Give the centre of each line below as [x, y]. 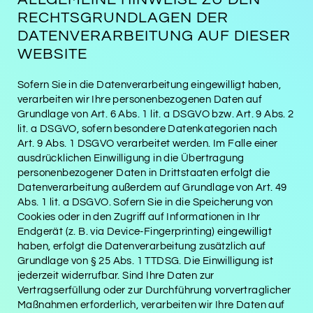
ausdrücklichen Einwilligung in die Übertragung [131, 158]
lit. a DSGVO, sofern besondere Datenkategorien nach [147, 129]
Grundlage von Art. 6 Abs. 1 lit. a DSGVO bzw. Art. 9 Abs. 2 [156, 114]
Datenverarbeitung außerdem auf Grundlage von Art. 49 [152, 187]
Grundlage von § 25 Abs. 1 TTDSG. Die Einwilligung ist [146, 261]
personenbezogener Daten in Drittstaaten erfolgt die [144, 173]
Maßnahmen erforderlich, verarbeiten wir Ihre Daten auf [151, 305]
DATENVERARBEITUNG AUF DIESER [154, 36]
